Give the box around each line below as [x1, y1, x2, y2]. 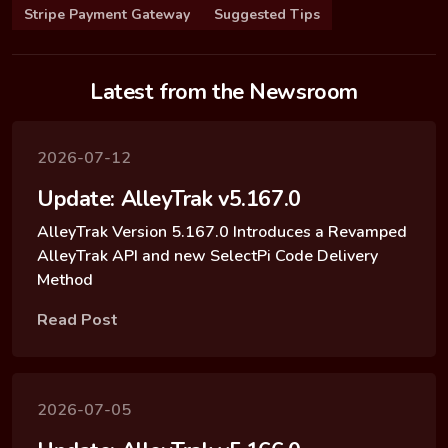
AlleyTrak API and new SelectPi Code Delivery [37, 244, 378, 267]
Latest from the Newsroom [90, 76, 358, 107]
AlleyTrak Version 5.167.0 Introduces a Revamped [37, 220, 407, 243]
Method [37, 268, 93, 291]
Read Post [37, 308, 118, 331]
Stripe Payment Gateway [24, 4, 190, 24]
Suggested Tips [214, 4, 320, 24]
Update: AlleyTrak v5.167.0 [37, 183, 301, 214]
